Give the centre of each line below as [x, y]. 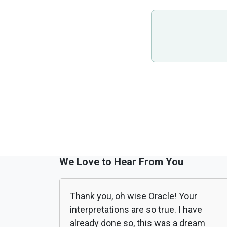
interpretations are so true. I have [136, 210]
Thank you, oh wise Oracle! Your [134, 196]
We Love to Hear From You [121, 162]
